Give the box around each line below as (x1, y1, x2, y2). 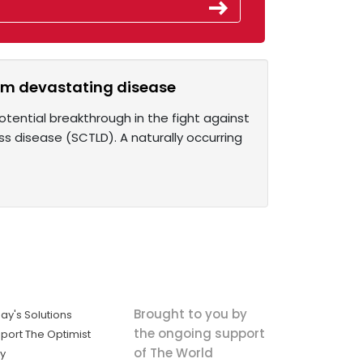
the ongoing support (133, 324, 265, 342)
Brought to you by (133, 305, 247, 322)
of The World (133, 344, 213, 361)
